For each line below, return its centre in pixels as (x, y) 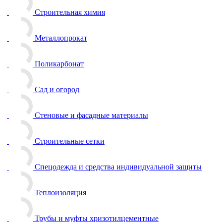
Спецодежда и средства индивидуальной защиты (118, 167)
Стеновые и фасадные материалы (91, 115)
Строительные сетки (70, 141)
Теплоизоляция (60, 193)
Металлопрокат (61, 38)
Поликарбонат (59, 64)
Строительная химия (70, 12)
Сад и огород (57, 89)
